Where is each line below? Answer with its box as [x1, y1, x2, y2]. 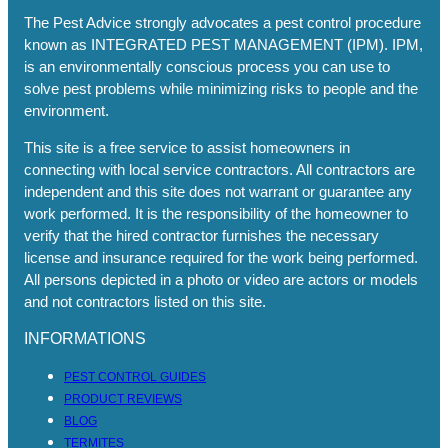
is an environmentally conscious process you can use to [24, 57, 391, 75]
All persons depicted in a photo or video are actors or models [24, 270, 419, 288]
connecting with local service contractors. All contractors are [24, 160, 416, 178]
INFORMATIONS [24, 329, 147, 348]
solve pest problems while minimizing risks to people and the [24, 79, 419, 97]
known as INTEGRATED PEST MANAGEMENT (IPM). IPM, [24, 35, 424, 53]
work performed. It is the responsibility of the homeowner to [24, 204, 409, 222]
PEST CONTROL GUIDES [64, 369, 207, 384]
